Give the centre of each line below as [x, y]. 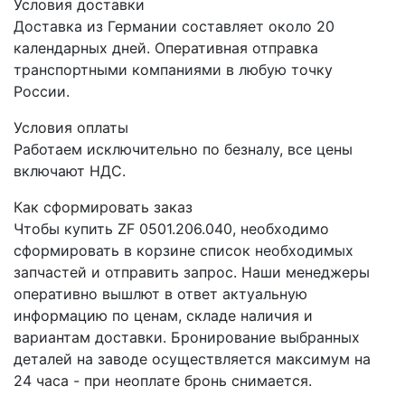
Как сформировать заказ [103, 207]
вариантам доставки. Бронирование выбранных [187, 338]
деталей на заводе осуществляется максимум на [192, 359]
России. [42, 92]
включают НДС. [70, 171]
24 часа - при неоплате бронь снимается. [163, 381]
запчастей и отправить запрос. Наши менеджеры [192, 273]
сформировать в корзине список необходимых [184, 251]
